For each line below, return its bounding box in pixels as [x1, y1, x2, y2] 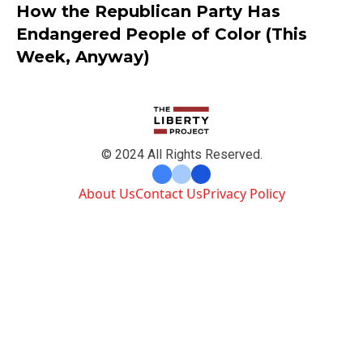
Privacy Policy [202, 184, 285, 203]
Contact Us [135, 184, 203, 203]
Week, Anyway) [16, 46, 150, 66]
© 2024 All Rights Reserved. [100, 146, 263, 162]
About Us [78, 184, 135, 203]
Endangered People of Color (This [16, 23, 307, 44]
